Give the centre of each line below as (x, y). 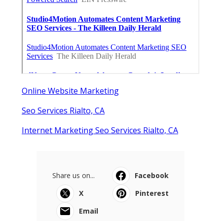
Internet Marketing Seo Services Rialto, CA (100, 130)
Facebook (152, 175)
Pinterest (152, 193)
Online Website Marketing (70, 91)
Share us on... (74, 175)
